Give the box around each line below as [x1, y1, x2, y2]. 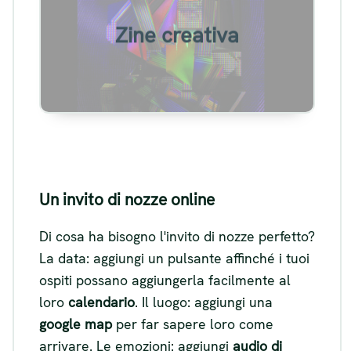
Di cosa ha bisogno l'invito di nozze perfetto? [39, 227, 315, 246]
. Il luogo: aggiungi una [135, 293, 273, 312]
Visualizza [144, 45, 210, 65]
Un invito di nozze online [39, 188, 215, 210]
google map [39, 315, 112, 334]
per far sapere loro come [112, 315, 273, 334]
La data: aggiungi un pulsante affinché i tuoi [39, 249, 309, 268]
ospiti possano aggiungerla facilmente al [39, 271, 291, 290]
